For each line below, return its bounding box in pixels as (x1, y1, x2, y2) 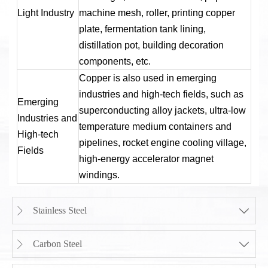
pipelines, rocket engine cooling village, (78, 137, 246, 148)
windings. (78, 169, 120, 180)
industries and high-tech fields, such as (78, 89, 243, 99)
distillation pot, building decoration (78, 39, 224, 50)
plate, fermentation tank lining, (78, 23, 206, 34)
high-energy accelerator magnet (78, 153, 214, 164)
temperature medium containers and (78, 121, 232, 132)
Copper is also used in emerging (78, 72, 217, 83)
